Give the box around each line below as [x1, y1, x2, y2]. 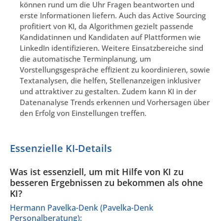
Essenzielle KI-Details [10, 141, 112, 155]
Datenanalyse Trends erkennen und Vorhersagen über [20, 97, 210, 108]
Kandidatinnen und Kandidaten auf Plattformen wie [20, 32, 201, 42]
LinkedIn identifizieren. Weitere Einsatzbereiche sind [20, 43, 203, 53]
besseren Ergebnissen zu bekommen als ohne [10, 176, 203, 188]
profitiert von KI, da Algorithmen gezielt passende [20, 21, 193, 32]
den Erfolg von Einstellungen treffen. [20, 108, 147, 118]
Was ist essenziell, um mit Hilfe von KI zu [10, 165, 184, 178]
